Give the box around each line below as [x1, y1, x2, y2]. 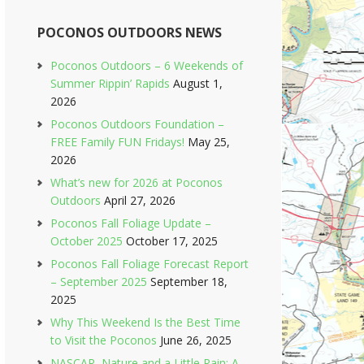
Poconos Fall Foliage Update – [50, 215, 211, 231]
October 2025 [50, 233, 123, 249]
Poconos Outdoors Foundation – [50, 116, 224, 132]
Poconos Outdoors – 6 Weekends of [50, 58, 243, 73]
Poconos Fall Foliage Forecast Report [50, 256, 249, 271]
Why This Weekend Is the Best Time [50, 314, 240, 330]
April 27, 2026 [104, 193, 175, 208]
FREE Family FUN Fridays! [50, 134, 184, 149]
